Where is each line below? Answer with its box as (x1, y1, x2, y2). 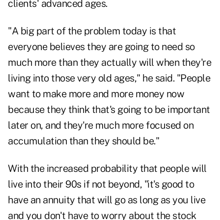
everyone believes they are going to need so (8, 41, 195, 53)
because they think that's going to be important (8, 104, 210, 116)
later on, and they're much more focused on (8, 119, 193, 132)
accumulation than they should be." (8, 135, 159, 147)
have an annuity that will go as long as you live (8, 194, 205, 206)
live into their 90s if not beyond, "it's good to (8, 178, 194, 191)
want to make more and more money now (8, 88, 184, 100)
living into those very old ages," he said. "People (8, 72, 210, 84)
